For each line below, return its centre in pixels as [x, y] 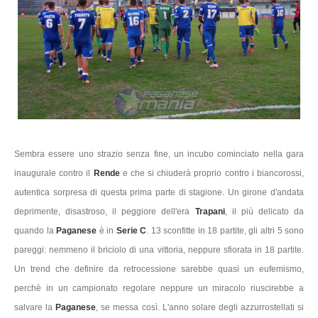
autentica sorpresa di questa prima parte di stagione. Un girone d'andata [159, 192]
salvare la [35, 307]
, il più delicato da [264, 211]
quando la [35, 230]
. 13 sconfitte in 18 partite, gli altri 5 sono [225, 230]
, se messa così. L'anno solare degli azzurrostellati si [200, 307]
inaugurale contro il [54, 173]
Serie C [131, 230]
